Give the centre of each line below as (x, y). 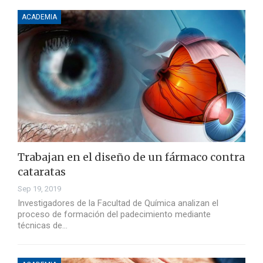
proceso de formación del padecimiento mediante (114, 215)
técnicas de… (43, 226)
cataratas (42, 172)
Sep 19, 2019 (39, 189)
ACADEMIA (39, 17)
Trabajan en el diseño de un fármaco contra (131, 157)
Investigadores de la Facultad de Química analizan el (118, 203)
